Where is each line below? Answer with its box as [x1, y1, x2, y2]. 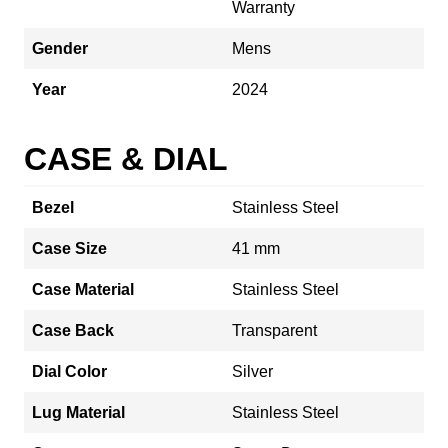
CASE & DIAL [24, 140, 228, 177]
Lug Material [32, 403, 125, 421]
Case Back [32, 321, 114, 339]
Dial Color [32, 362, 107, 380]
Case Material [32, 280, 134, 298]
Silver [232, 362, 273, 380]
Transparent [232, 321, 317, 339]
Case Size [32, 239, 107, 257]
